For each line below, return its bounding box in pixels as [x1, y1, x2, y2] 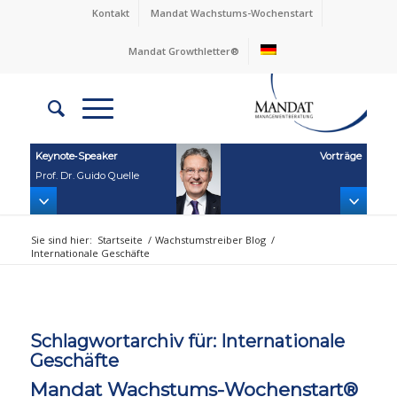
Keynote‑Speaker [35, 149, 119, 162]
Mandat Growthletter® [128, 44, 240, 58]
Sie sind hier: [30, 232, 92, 246]
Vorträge [319, 149, 362, 162]
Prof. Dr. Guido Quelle [35, 168, 140, 182]
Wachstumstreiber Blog [154, 232, 266, 246]
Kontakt [91, 6, 129, 19]
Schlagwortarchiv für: [29, 330, 221, 352]
